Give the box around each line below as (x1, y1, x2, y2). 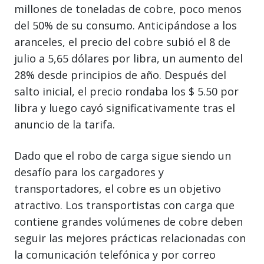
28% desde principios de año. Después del (14, 67, 226, 82)
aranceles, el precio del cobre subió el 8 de (14, 34, 230, 49)
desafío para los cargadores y (14, 164, 164, 179)
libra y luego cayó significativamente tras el (14, 100, 235, 115)
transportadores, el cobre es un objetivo (14, 181, 221, 196)
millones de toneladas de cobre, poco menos (14, 1, 242, 16)
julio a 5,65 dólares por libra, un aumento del (14, 51, 243, 65)
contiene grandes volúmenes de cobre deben (14, 214, 243, 229)
